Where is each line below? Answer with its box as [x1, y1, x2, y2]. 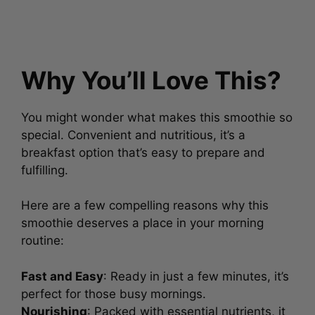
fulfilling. [21, 160, 72, 174]
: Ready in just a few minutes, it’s [103, 266, 289, 281]
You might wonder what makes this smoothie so [21, 107, 292, 122]
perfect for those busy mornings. [21, 283, 206, 298]
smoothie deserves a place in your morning [21, 213, 264, 227]
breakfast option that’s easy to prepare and [21, 142, 265, 157]
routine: [21, 231, 64, 245]
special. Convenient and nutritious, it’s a [21, 124, 245, 139]
